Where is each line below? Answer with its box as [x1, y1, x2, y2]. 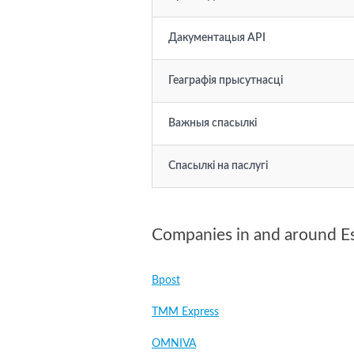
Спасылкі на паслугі [168, 160, 268, 171]
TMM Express [152, 307, 219, 318]
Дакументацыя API [168, 32, 265, 43]
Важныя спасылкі [168, 118, 257, 129]
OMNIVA [152, 338, 196, 349]
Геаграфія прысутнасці [168, 75, 283, 86]
